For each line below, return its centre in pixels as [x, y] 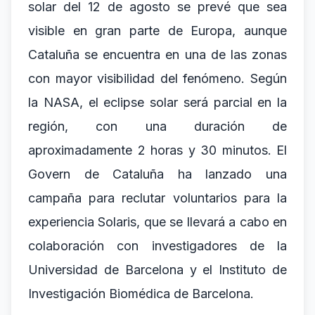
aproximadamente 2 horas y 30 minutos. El [157, 150]
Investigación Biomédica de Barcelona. [141, 294]
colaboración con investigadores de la [157, 246]
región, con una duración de [157, 126]
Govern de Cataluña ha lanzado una [157, 174]
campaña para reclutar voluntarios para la [157, 198]
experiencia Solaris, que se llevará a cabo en [157, 222]
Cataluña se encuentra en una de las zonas [157, 54]
